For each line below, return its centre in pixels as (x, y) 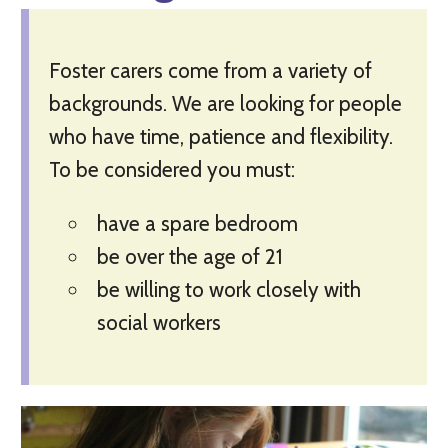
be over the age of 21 (189, 257)
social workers (158, 323)
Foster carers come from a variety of (210, 71)
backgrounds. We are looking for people (225, 104)
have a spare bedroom (197, 224)
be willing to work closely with (228, 290)
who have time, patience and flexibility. (220, 137)
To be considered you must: (171, 170)
